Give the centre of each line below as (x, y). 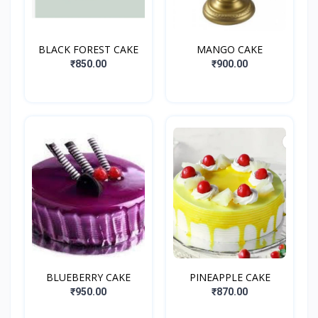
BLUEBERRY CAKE (88, 278)
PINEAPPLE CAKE (230, 278)
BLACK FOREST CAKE (88, 50)
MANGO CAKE (230, 50)
